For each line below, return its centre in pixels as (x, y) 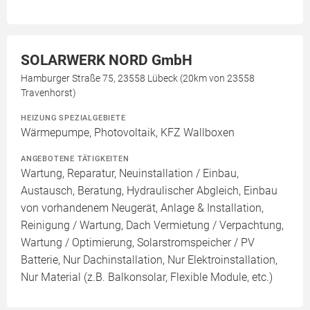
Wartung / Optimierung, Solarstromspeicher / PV (138, 243)
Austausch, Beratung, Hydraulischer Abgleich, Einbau (149, 191)
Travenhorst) (48, 93)
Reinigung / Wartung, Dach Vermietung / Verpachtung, (152, 226)
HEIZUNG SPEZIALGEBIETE (73, 118)
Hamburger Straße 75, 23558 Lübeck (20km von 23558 (138, 79)
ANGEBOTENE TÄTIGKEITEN (75, 159)
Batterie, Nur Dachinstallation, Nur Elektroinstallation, (149, 260)
